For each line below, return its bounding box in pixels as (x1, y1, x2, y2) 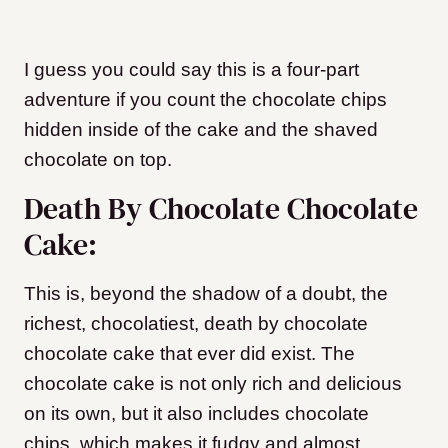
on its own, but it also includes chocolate (24, 403, 369, 425)
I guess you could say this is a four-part (24, 59, 359, 81)
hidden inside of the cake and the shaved (24, 119, 378, 141)
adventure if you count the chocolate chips (24, 89, 387, 111)
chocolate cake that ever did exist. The (24, 343, 355, 365)
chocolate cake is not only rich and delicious (24, 373, 402, 395)
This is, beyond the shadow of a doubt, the (24, 283, 388, 305)
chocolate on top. (24, 149, 177, 171)
